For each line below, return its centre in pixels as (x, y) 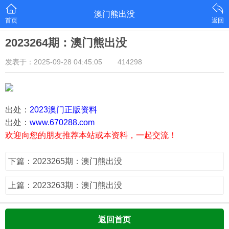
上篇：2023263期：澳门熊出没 (65, 185)
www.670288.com (62, 122)
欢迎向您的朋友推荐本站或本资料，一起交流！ (91, 135)
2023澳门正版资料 (63, 110)
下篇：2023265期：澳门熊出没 (65, 161)
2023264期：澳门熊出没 (66, 43)
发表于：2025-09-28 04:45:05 (54, 62)
